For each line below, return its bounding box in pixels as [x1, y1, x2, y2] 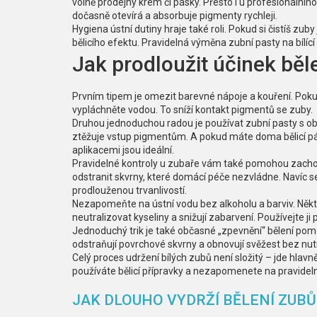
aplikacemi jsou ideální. [72, 144, 174, 156]
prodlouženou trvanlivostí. [72, 185, 187, 196]
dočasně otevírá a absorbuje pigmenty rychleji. [72, 10, 277, 21]
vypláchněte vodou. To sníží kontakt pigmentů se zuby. [72, 104, 313, 115]
